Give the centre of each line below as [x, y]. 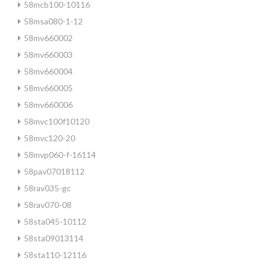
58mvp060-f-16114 [60, 155]
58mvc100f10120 [57, 121]
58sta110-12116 [55, 255]
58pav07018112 [54, 171]
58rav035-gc [47, 188]
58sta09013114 [54, 238]
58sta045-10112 [55, 221]
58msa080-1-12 [53, 21]
